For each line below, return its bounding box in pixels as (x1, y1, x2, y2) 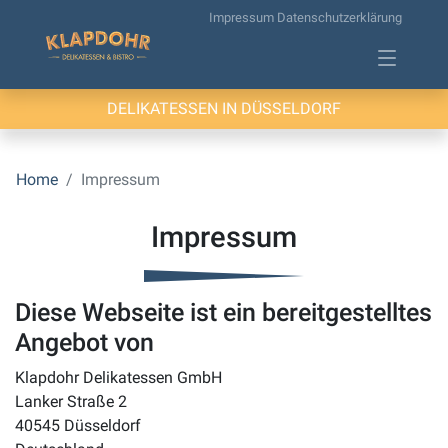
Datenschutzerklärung (277, 10, 402, 25)
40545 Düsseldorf (15, 416, 141, 436)
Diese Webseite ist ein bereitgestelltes (15, 298, 432, 328)
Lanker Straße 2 (15, 392, 127, 412)
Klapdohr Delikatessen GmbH (15, 368, 222, 388)
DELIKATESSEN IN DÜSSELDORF (107, 99, 341, 119)
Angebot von (15, 328, 154, 358)
